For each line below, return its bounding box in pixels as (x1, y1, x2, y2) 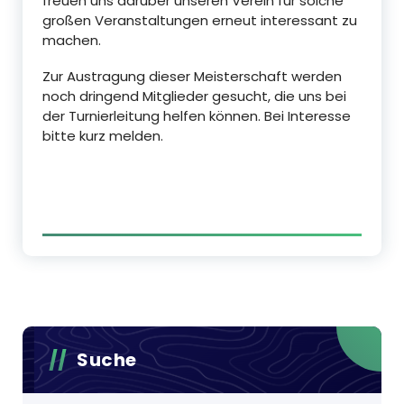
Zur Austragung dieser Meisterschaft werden (42, 66, 342, 86)
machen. (42, 30, 101, 50)
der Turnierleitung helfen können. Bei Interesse (42, 106, 351, 125)
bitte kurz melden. (42, 125, 163, 145)
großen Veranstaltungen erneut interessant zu (42, 10, 357, 30)
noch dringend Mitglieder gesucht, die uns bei (42, 86, 346, 106)
